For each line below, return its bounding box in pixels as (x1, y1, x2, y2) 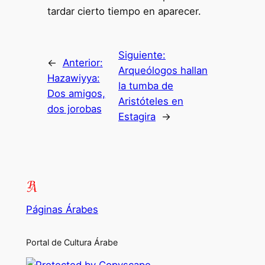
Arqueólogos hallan (118, 64, 208, 77)
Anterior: (62, 57, 103, 69)
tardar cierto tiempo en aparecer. (47, 5, 201, 18)
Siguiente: (118, 49, 166, 62)
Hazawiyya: (47, 72, 100, 85)
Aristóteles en (118, 95, 183, 108)
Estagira (118, 111, 156, 123)
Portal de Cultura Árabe (25, 237, 118, 247)
